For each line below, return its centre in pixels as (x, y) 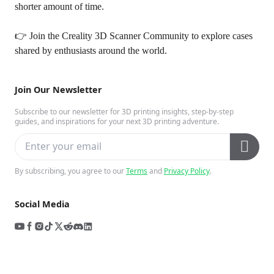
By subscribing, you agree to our (69, 171)
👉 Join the (38, 36)
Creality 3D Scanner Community (125, 36)
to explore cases (221, 36)
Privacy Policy (187, 171)
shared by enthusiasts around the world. (91, 50)
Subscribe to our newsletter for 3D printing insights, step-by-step (124, 112)
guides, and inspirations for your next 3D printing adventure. (117, 121)
